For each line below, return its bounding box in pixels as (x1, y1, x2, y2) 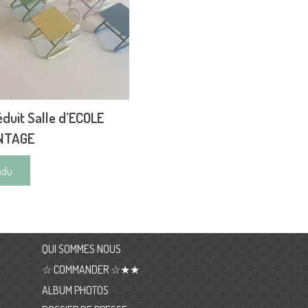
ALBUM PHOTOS (41, 283, 109, 297)
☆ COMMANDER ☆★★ (41, 262, 140, 276)
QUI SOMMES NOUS (41, 242, 121, 256)
